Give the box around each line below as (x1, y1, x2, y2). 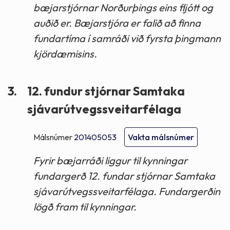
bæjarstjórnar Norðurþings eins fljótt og (33, 1, 213, 14)
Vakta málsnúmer (128, 132, 194, 143)
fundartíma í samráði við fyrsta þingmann (33, 32, 221, 45)
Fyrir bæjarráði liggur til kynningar (33, 154, 187, 167)
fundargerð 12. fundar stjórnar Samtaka (33, 169, 215, 183)
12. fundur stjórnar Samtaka (27, 84, 185, 99)
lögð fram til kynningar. (33, 200, 137, 214)
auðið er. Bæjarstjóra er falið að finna (33, 16, 201, 30)
